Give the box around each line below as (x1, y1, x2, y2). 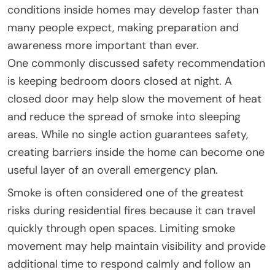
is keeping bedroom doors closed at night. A (7, 73, 232, 88)
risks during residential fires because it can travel (7, 203, 255, 218)
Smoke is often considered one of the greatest (7, 185, 244, 200)
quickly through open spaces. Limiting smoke (7, 220, 235, 236)
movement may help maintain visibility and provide (7, 238, 266, 254)
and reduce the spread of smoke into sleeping (7, 109, 241, 124)
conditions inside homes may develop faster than (7, 2, 258, 17)
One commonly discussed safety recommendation (7, 55, 265, 71)
